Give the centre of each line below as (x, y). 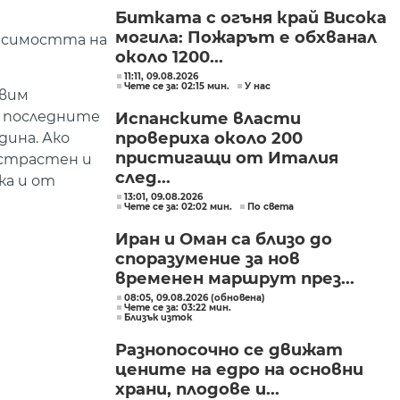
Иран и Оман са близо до (224, 239)
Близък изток (158, 317)
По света (271, 207)
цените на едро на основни (239, 370)
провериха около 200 (209, 138)
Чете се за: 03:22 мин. (178, 308)
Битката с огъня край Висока (251, 18)
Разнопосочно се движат (229, 350)
